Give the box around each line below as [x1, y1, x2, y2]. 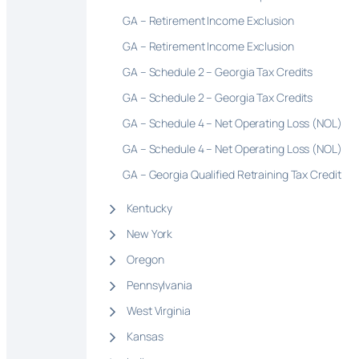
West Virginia [127, 303, 191, 319]
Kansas [127, 329, 163, 345]
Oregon [127, 252, 164, 268]
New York [127, 226, 173, 242]
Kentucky [127, 200, 173, 216]
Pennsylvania [127, 277, 192, 293]
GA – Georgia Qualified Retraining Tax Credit [123, 167, 341, 183]
